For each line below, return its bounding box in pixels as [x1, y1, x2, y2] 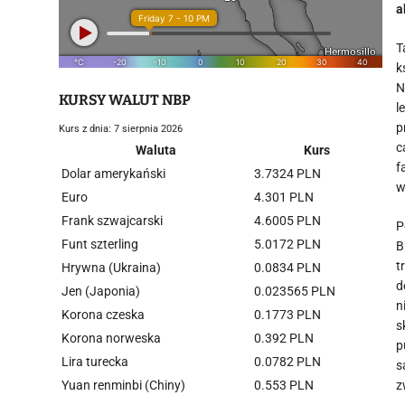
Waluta [136, 143, 176, 157]
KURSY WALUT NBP [59, 91, 191, 108]
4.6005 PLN [254, 213, 321, 228]
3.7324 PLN [254, 166, 321, 181]
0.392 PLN [254, 331, 314, 345]
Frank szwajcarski [61, 213, 163, 228]
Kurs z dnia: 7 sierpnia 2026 [59, 123, 183, 135]
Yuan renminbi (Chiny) [61, 378, 185, 392]
